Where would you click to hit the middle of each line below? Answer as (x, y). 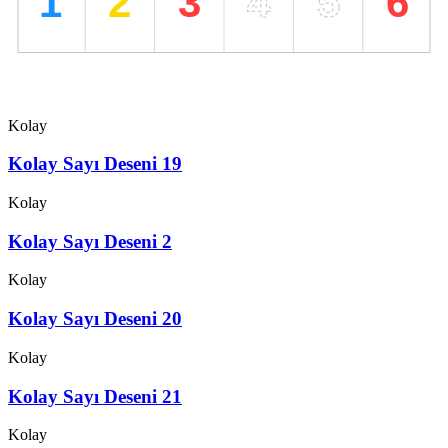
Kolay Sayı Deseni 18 (95, 86)
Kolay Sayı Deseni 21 (95, 396)
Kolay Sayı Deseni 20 (95, 319)
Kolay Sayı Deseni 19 (95, 164)
